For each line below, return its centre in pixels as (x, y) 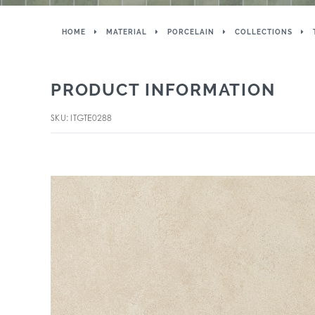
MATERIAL (127, 32)
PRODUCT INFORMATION (163, 90)
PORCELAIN (191, 32)
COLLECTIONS (264, 32)
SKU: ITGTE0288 (82, 118)
